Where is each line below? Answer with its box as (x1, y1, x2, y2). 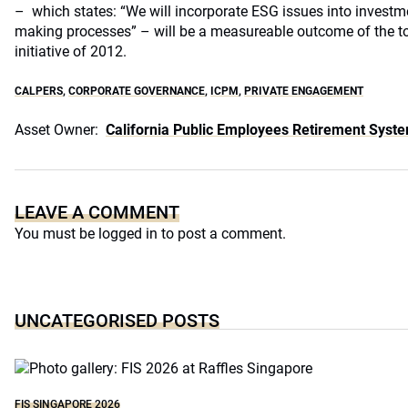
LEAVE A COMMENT (15, 201, 179, 223)
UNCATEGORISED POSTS (15, 310, 219, 331)
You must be (15, 225, 98, 242)
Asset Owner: (15, 121, 98, 138)
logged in (98, 225, 158, 242)
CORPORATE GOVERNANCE (68, 85, 205, 97)
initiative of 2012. (15, 43, 127, 60)
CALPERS (15, 85, 63, 97)
